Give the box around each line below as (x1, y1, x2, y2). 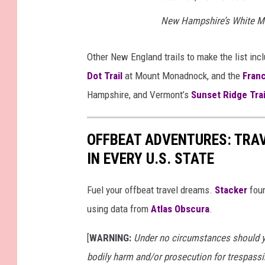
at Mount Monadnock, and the (122, 69, 243, 82)
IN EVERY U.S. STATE (87, 149, 214, 167)
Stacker (215, 184, 247, 196)
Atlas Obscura (151, 203, 209, 215)
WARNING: (89, 232, 134, 244)
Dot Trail (87, 69, 122, 82)
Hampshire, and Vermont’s (87, 88, 191, 101)
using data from (87, 203, 151, 215)
